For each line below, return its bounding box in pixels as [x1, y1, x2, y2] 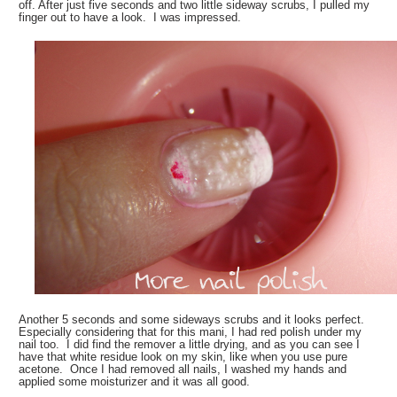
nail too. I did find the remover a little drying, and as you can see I [19, 337, 361, 351]
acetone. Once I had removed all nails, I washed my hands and [19, 362, 347, 376]
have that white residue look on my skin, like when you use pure [19, 349, 348, 363]
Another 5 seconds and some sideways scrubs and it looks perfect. [19, 312, 369, 326]
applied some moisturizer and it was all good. [19, 374, 251, 388]
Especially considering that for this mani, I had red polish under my [19, 324, 362, 339]
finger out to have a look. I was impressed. [19, 10, 242, 24]
